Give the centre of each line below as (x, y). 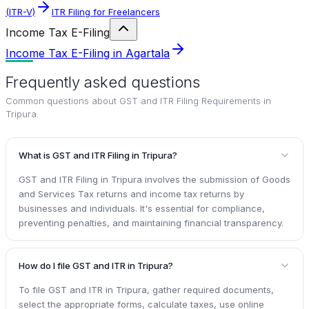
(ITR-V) (20, 11)
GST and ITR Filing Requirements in (195, 100)
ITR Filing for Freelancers (106, 11)
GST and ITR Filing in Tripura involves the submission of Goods (154, 179)
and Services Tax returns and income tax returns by (131, 193)
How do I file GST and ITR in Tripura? (96, 265)
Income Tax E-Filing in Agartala (88, 53)
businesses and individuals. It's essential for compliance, (142, 208)
